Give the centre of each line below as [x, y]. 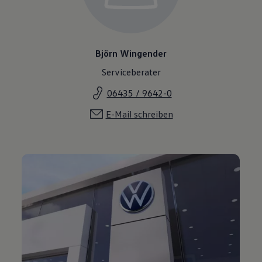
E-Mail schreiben [139, 114]
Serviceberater [131, 72]
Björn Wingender [131, 53]
